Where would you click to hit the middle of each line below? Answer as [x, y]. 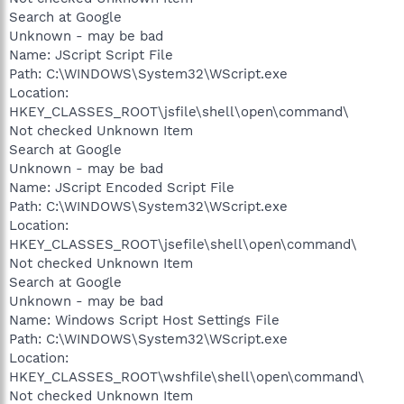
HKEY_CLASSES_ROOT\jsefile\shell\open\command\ [183, 244]
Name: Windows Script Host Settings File [144, 320]
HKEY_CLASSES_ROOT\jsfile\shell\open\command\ [179, 111]
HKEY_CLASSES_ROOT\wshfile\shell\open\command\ [187, 376]
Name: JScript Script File [91, 55]
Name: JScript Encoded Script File [122, 187]
